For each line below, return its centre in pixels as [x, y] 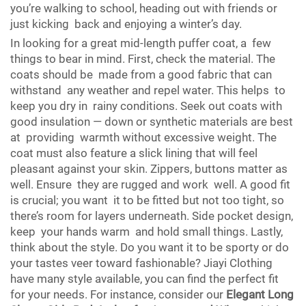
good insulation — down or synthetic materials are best [152, 122]
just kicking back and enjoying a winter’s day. [126, 24]
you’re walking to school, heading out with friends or [144, 9]
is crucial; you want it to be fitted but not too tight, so [147, 200]
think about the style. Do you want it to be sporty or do [150, 248]
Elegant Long [260, 295]
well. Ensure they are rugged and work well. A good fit [150, 185]
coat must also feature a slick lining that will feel [134, 153]
